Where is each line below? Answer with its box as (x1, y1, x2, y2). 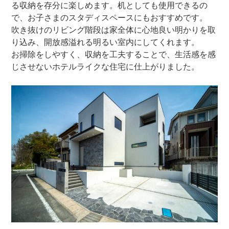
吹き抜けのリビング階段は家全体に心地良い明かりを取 (11, 25, 216, 34)
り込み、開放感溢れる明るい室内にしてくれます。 (11, 37, 200, 47)
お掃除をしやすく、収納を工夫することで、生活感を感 (11, 49, 216, 59)
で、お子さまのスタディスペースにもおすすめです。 (11, 12, 208, 22)
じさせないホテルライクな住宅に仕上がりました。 (11, 61, 200, 71)
